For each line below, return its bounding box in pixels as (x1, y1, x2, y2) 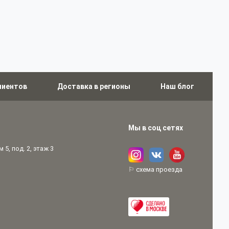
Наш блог (161, 82, 194, 90)
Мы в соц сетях (128, 124, 183, 132)
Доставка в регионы (57, 82, 130, 90)
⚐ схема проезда (128, 166, 182, 173)
